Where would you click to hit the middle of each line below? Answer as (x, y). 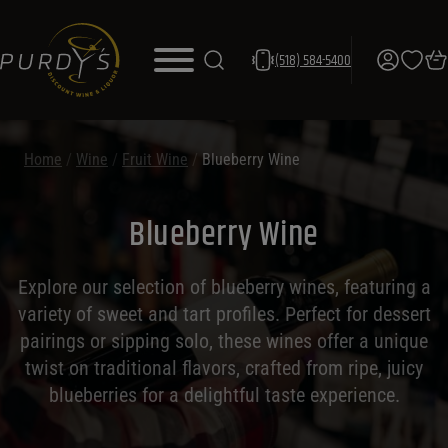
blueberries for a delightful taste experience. (224, 395)
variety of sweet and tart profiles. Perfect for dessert (224, 314)
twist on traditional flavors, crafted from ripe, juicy (224, 368)
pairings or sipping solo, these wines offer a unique (224, 341)
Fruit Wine (155, 159)
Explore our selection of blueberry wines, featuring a (224, 287)
